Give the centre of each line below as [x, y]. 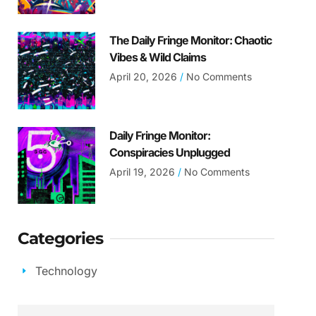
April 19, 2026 [143, 171]
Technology [66, 271]
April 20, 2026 [144, 77]
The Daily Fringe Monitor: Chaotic [190, 41]
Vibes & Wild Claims [157, 57]
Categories [61, 238]
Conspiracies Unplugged [169, 152]
